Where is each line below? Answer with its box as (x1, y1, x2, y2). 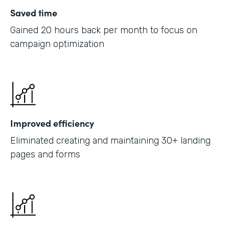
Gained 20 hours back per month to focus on (10, 24, 197, 36)
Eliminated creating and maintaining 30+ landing (10, 134, 211, 146)
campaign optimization (10, 38, 104, 50)
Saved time (10, 6, 57, 19)
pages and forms (10, 148, 80, 160)
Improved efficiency (10, 116, 94, 129)
